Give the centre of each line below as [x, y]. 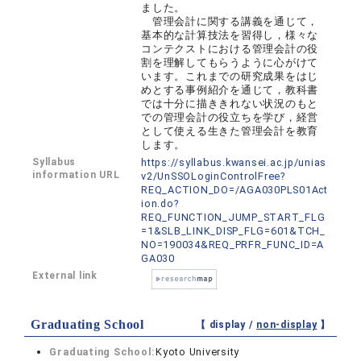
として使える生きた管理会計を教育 [230, 131]
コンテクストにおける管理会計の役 [230, 49]
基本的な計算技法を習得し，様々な [230, 35]
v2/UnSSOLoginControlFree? [213, 176]
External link [65, 276]
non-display [287, 325]
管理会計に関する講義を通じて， [230, 22]
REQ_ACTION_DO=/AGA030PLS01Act [234, 190]
